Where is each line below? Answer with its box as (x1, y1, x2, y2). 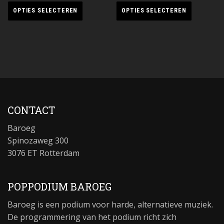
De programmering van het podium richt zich (7, 211, 176, 223)
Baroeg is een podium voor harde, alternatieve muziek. (7, 199, 213, 210)
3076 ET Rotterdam (7, 147, 79, 159)
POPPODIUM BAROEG (7, 180, 111, 193)
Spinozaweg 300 (7, 135, 68, 146)
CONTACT (7, 103, 55, 117)
